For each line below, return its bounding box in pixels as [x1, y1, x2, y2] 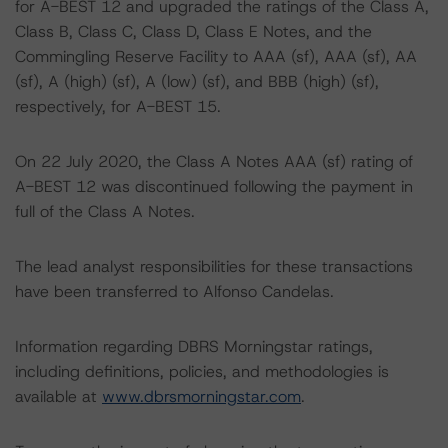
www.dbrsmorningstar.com [102, 386, 301, 407]
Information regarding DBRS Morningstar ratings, [15, 336, 373, 357]
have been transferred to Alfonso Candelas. [15, 281, 334, 302]
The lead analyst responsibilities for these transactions [15, 256, 413, 277]
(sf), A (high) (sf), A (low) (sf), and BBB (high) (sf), [15, 71, 379, 92]
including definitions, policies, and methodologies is [15, 361, 389, 382]
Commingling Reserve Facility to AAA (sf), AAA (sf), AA [15, 46, 417, 67]
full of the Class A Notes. [15, 201, 195, 222]
